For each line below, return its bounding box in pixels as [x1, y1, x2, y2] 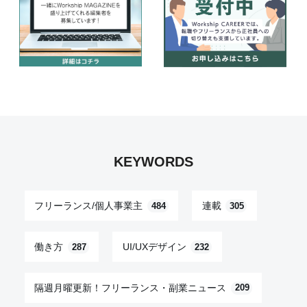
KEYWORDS [114, 154, 193, 170]
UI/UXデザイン [122, 241, 186, 252]
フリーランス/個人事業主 [34, 199, 143, 211]
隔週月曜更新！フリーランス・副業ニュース [34, 282, 227, 293]
